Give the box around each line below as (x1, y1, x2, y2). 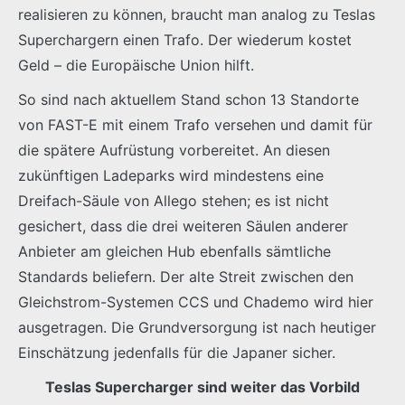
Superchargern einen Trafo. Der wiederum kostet (18, 30, 352, 49)
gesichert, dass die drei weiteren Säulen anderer (18, 216, 348, 235)
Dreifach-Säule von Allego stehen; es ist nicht (18, 191, 329, 210)
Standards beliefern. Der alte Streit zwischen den (18, 267, 353, 286)
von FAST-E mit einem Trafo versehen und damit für (18, 115, 372, 134)
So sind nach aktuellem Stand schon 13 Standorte (18, 89, 359, 108)
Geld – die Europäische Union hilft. (18, 55, 254, 74)
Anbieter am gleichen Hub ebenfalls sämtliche (18, 241, 331, 260)
